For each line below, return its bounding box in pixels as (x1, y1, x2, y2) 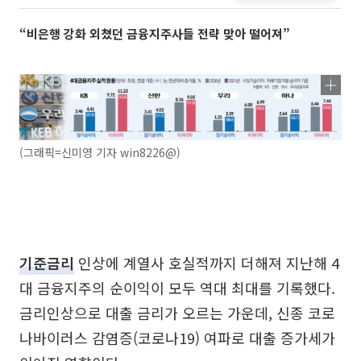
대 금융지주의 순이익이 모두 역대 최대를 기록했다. (19, 276, 335, 298)
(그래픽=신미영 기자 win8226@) (19, 143, 180, 160)
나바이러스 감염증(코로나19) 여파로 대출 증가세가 (19, 326, 335, 348)
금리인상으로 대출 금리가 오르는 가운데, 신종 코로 (19, 301, 335, 323)
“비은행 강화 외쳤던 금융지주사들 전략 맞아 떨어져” (19, 25, 290, 42)
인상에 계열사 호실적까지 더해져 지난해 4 (74, 251, 339, 273)
